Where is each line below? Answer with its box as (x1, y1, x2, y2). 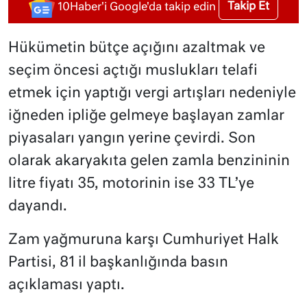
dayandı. (8, 199, 67, 214)
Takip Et (228, 1, 269, 13)
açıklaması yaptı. (8, 278, 125, 293)
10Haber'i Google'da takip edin (58, 1, 216, 13)
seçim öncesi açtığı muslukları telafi (8, 64, 258, 79)
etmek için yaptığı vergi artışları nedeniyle (8, 86, 296, 101)
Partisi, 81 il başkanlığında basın (8, 256, 228, 271)
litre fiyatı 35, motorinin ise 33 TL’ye (8, 177, 254, 192)
